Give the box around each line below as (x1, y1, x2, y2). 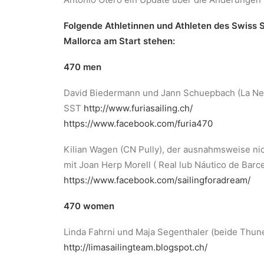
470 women (64, 200, 114, 212)
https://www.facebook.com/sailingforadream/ (64, 174, 250, 186)
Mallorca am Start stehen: (64, 35, 175, 47)
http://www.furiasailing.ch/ (84, 103, 193, 114)
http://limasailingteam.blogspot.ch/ (64, 242, 207, 253)
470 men (64, 61, 101, 72)
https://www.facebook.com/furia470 (64, 118, 213, 129)
